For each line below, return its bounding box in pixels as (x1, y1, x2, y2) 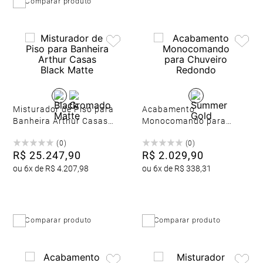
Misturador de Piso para (13, 104, 114, 114)
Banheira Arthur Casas (13, 116, 109, 126)
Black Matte (13, 128, 63, 137)
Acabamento (141, 104, 195, 114)
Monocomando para (141, 116, 226, 126)
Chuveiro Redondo (141, 128, 218, 137)
